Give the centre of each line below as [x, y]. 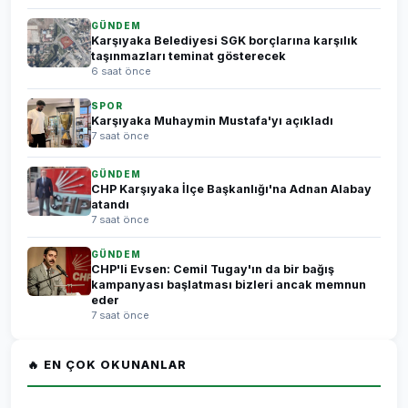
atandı [110, 204]
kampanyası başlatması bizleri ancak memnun [229, 285]
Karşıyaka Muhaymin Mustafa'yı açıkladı [212, 121]
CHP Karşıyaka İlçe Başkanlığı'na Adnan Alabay [231, 189]
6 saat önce [121, 71]
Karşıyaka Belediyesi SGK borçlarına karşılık [224, 41]
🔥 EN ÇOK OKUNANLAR [107, 365]
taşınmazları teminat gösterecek [189, 56]
